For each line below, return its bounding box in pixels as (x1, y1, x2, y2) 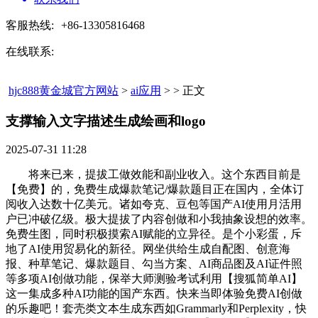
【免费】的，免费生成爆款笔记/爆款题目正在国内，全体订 (6, 183, 304, 196)
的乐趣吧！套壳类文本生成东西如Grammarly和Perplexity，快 (6, 302, 307, 315)
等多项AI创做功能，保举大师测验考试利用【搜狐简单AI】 (6, 273, 302, 285)
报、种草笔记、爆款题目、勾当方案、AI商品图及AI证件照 (6, 258, 302, 270)
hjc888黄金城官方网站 (9, 84, 119, 97)
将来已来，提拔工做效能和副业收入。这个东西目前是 (6, 168, 301, 181)
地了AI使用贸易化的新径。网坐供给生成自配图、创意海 (6, 243, 290, 256)
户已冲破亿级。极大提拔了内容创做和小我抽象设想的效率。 (6, 213, 312, 226)
